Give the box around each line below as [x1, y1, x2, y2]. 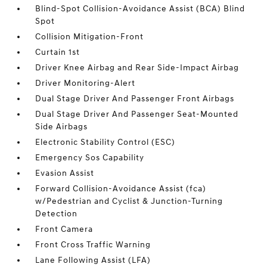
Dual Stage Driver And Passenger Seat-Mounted [35, 109, 239, 119]
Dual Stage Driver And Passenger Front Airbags [35, 94, 235, 104]
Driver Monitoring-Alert [35, 78, 136, 88]
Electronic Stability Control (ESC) [35, 137, 176, 147]
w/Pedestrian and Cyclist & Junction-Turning [35, 196, 223, 206]
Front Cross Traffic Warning [35, 240, 151, 250]
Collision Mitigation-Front [35, 32, 144, 42]
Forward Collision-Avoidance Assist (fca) [35, 184, 207, 194]
